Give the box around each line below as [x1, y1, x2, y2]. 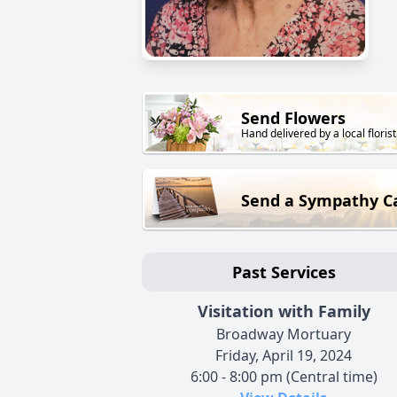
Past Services [231, 261, 336, 284]
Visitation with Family [197, 300, 370, 323]
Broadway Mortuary [216, 324, 351, 345]
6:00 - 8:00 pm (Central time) [190, 367, 378, 387]
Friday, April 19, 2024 [215, 346, 352, 366]
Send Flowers [241, 107, 346, 129]
